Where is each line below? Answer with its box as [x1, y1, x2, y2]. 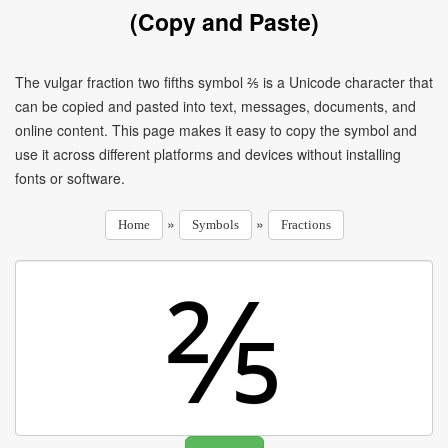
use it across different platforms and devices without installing [15, 144, 401, 164]
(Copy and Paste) [129, 5, 319, 38]
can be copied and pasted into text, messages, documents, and [15, 96, 416, 116]
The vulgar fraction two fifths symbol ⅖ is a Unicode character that [15, 72, 433, 92]
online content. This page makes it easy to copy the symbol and [15, 120, 417, 140]
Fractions [280, 217, 331, 232]
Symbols [191, 217, 239, 232]
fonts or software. [15, 168, 125, 188]
